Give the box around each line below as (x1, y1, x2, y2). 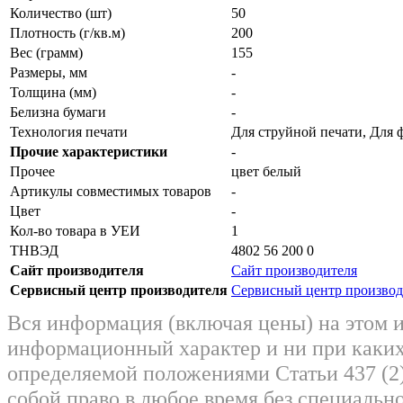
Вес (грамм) (10, 44, 83, 60)
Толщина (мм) (10, 84, 96, 100)
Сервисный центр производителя (10, 282, 228, 298)
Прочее (10, 163, 55, 179)
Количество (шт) (10, 4, 112, 21)
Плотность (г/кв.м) (10, 24, 125, 40)
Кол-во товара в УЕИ (10, 222, 140, 238)
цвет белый (231, 163, 301, 179)
